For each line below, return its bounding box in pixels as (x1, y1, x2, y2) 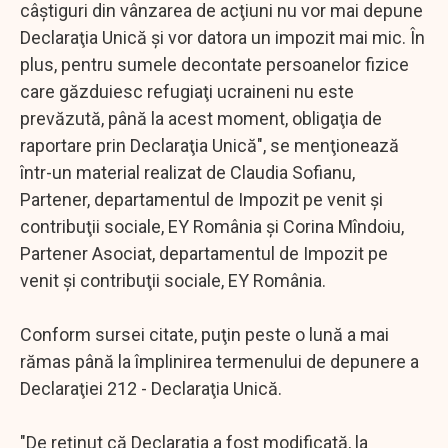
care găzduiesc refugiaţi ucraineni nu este (20, 80, 354, 102)
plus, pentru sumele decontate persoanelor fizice (20, 53, 409, 75)
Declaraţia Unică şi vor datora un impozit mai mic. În (20, 26, 425, 48)
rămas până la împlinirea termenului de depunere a (20, 350, 419, 372)
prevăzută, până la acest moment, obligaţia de (20, 107, 382, 129)
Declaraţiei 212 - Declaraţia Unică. (20, 377, 282, 399)
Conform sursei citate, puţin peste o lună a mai (20, 323, 389, 345)
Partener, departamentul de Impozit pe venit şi (20, 188, 383, 210)
